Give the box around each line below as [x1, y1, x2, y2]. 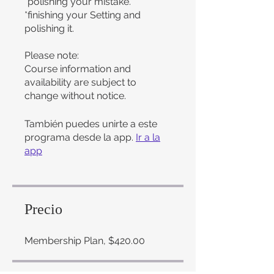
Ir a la [136, 131, 160, 143]
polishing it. [24, 23, 74, 34]
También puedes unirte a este [24, 118, 157, 130]
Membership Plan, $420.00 [24, 235, 145, 246]
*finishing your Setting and [24, 9, 141, 21]
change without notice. [24, 90, 126, 102]
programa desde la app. [24, 131, 133, 143]
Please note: [24, 50, 79, 61]
